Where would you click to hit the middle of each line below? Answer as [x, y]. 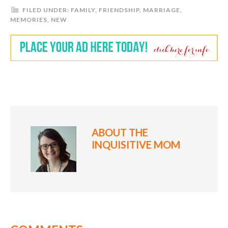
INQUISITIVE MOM [136, 145]
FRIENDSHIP [119, 10]
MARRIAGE [162, 10]
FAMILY [83, 10]
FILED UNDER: [47, 10]
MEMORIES [29, 20]
